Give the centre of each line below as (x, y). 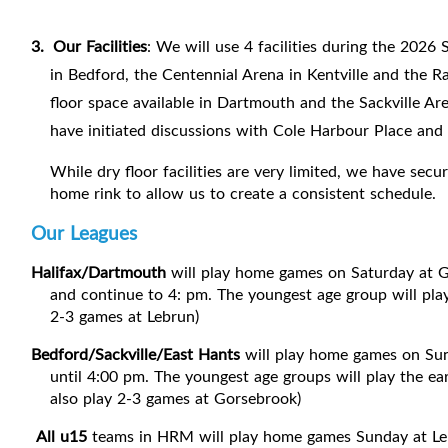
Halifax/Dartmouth (98, 272)
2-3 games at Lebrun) (124, 316)
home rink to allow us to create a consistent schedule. (242, 193)
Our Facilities (100, 46)
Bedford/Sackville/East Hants (135, 354)
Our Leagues (84, 233)
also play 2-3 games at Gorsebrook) (177, 398)
